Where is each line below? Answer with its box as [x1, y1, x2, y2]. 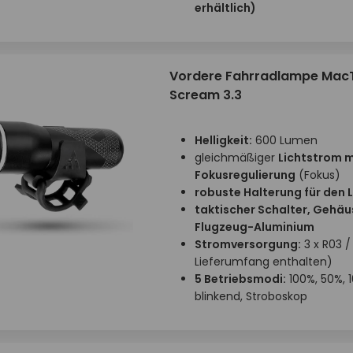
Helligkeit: [194, 132, 252, 148]
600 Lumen [251, 132, 318, 148]
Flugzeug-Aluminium [194, 219, 314, 235]
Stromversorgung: [194, 236, 301, 252]
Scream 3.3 [169, 86, 242, 104]
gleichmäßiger [194, 150, 278, 165]
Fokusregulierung [194, 167, 295, 183]
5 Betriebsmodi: [194, 271, 286, 287]
